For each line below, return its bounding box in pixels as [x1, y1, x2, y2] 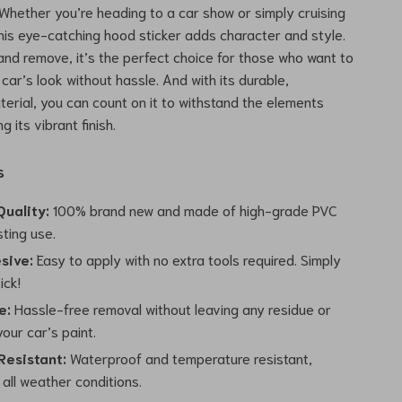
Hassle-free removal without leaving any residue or [11, 299, 332, 318]
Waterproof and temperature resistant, [66, 348, 313, 367]
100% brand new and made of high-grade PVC [49, 200, 338, 219]
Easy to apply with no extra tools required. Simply [33, 249, 342, 268]
